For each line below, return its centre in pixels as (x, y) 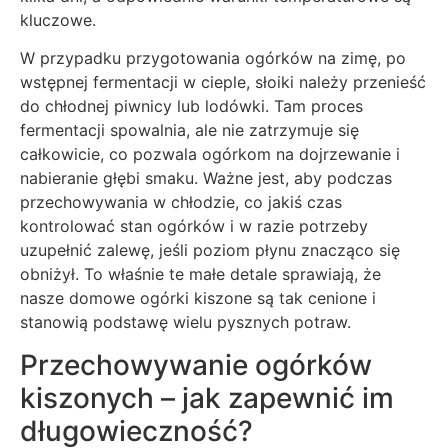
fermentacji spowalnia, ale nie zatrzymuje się (189, 130)
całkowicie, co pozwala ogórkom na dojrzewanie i (210, 154)
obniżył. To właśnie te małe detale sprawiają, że (200, 274)
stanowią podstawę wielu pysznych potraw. (185, 322)
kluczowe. (58, 19)
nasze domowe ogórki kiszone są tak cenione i (198, 298)
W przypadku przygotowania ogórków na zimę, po (213, 58)
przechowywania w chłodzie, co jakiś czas (181, 202)
